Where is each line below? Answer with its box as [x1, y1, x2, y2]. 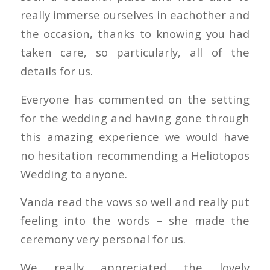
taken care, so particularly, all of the [20, 44, 250, 60]
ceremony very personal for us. [20, 231, 186, 247]
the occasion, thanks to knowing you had [20, 25, 250, 41]
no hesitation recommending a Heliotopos [20, 147, 250, 163]
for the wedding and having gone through [20, 110, 250, 125]
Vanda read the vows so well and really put [20, 194, 250, 210]
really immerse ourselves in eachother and [20, 7, 250, 22]
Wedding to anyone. [20, 166, 127, 181]
